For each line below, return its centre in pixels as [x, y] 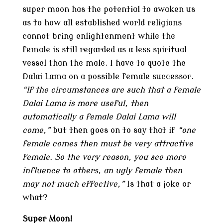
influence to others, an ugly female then [102, 171]
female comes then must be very [88, 144]
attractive [173, 144]
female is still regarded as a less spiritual [104, 50]
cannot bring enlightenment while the [99, 36]
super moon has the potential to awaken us [109, 9]
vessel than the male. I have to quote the [104, 63]
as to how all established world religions [102, 23]
